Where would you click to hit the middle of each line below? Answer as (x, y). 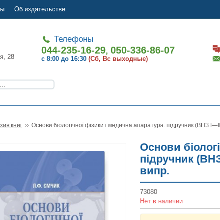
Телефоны (73, 39)
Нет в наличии (161, 201)
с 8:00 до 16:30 (64, 59)
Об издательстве (40, 9)
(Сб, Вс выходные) (118, 59)
